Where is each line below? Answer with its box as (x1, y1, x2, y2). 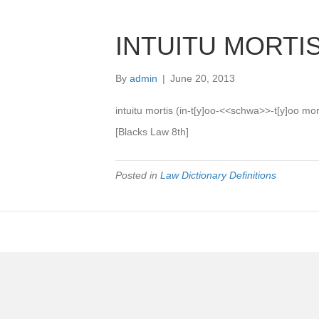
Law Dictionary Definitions (160, 169, 276, 181)
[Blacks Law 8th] (115, 126, 189, 137)
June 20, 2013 (170, 73, 235, 84)
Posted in (115, 169, 160, 181)
